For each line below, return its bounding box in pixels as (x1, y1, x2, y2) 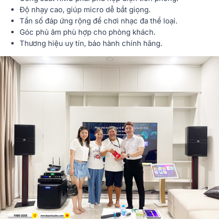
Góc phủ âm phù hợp (20, 27, 91, 37)
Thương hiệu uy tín (20, 38, 84, 48)
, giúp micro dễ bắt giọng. (63, 4, 151, 14)
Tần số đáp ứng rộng (20, 16, 91, 25)
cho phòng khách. (91, 27, 155, 37)
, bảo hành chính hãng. (84, 38, 162, 48)
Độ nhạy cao (20, 4, 63, 14)
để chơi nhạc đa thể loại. (91, 16, 177, 25)
